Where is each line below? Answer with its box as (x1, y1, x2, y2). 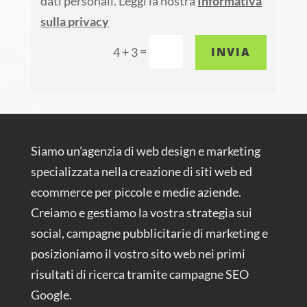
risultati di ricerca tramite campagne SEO (30, 267, 249, 282)
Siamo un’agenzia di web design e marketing (30, 143, 260, 159)
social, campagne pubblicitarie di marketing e (30, 225, 268, 241)
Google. (30, 287, 72, 303)
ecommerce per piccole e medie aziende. (30, 184, 241, 200)
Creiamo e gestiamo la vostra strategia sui (30, 205, 252, 221)
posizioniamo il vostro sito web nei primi (30, 246, 245, 262)
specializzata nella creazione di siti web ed (30, 164, 252, 180)
